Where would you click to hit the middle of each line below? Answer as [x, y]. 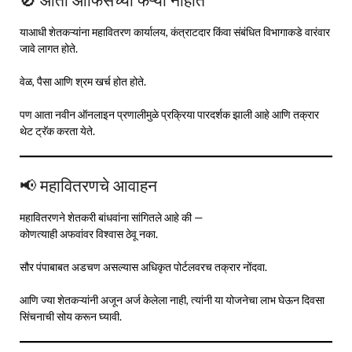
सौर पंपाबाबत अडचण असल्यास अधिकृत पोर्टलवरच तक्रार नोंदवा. [143, 266]
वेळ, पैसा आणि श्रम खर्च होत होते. [83, 81]
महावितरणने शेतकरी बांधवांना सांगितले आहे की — [112, 217]
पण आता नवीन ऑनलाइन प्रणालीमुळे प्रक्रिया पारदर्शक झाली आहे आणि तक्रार [169, 114]
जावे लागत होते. [49, 48]
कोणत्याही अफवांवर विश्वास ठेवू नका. [89, 233]
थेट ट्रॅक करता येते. [57, 130]
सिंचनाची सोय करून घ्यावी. [71, 316]
